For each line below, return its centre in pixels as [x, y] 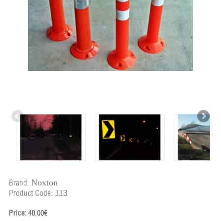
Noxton [44, 183]
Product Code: [31, 193]
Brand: [19, 183]
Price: [17, 213]
